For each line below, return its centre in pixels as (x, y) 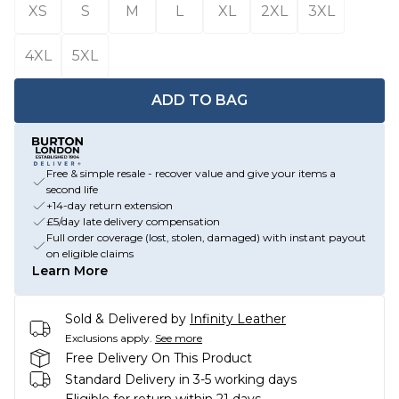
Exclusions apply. (109, 338)
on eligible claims (90, 253)
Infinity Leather (238, 319)
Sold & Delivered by (126, 319)
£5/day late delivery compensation (133, 221)
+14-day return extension (110, 205)
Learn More (70, 271)
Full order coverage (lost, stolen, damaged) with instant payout (206, 237)
